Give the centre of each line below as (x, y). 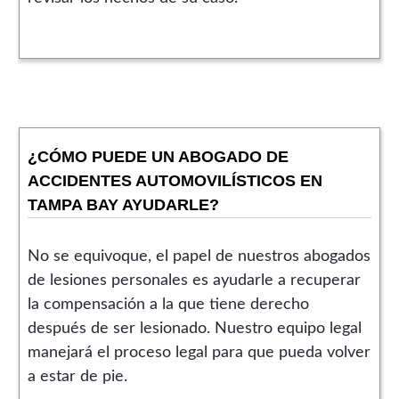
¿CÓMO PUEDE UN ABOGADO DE (158, 156)
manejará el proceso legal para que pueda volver (199, 352)
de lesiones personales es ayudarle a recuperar (194, 280)
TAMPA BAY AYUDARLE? (123, 204)
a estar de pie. (77, 376)
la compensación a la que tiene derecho (168, 304)
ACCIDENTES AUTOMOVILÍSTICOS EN (175, 180)
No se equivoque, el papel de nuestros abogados (199, 256)
